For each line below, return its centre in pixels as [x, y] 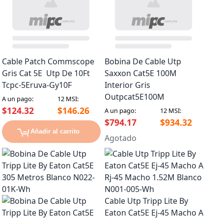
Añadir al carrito [55, 132]
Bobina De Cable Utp [143, 62]
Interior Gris [127, 85]
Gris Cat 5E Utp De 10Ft [46, 73]
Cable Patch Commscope [48, 62]
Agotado [121, 138]
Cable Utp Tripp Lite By [146, 201]
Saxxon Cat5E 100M [141, 73]
